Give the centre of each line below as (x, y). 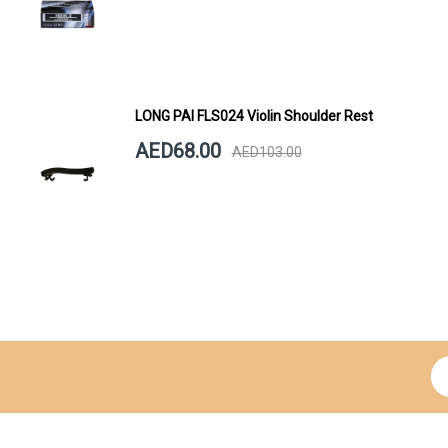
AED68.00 (177, 151)
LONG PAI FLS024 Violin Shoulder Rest (253, 116)
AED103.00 (266, 151)
